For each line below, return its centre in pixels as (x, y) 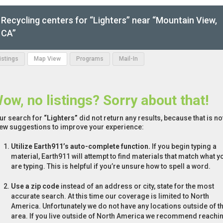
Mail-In (128, 59)
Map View (47, 59)
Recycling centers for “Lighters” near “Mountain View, (109, 20)
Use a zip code (35, 186)
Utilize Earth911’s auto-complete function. (81, 147)
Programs (90, 59)
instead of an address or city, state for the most (137, 186)
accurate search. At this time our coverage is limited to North (110, 196)
